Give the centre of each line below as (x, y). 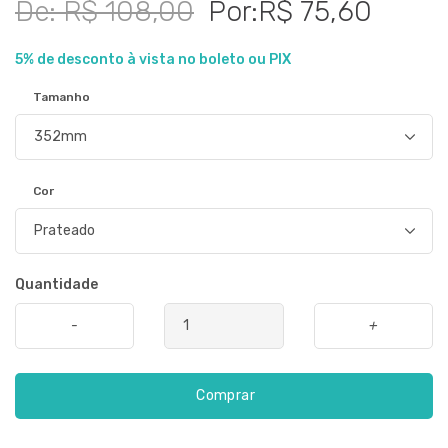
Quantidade (56, 284)
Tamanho (61, 96)
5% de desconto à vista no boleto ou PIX (153, 59)
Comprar (224, 395)
